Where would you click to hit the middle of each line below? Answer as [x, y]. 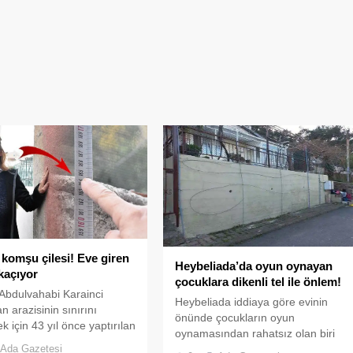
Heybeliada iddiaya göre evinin [252, 301]
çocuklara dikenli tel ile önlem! [258, 281]
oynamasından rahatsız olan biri [255, 333]
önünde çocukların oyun [235, 317]
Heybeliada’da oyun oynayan [254, 266]
